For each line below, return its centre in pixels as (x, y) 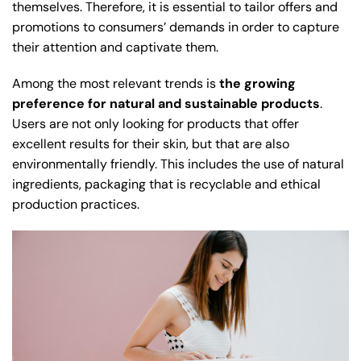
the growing (257, 84)
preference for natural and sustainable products (166, 104)
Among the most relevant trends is (116, 84)
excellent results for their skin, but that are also (151, 144)
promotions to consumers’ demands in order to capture (176, 27)
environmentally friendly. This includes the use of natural (178, 164)
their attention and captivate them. (115, 48)
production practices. (76, 205)
